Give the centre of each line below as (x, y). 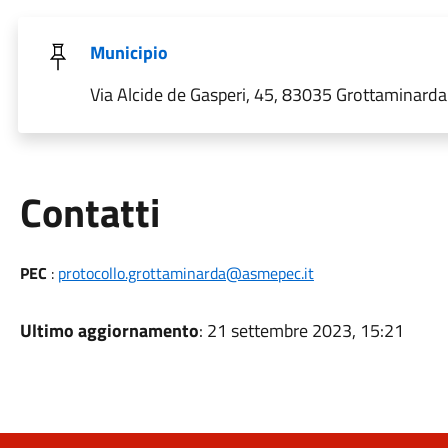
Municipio (128, 52)
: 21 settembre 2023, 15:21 (301, 330)
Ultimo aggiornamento (109, 330)
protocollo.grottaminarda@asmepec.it (185, 273)
